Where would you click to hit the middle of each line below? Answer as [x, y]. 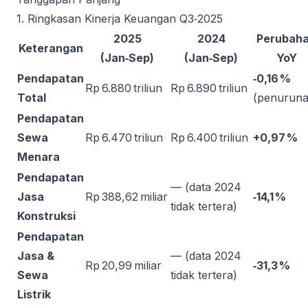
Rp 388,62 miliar [126, 197]
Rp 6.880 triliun [124, 88]
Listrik [34, 294]
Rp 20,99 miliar [123, 265]
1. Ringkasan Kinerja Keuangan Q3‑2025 [120, 19]
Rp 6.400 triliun [209, 137]
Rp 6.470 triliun [124, 137]
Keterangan [51, 48]
